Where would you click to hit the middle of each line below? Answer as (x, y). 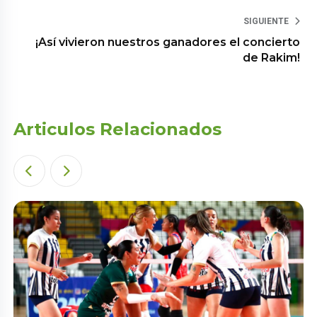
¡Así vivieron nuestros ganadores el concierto (167, 42)
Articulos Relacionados (118, 129)
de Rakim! (271, 57)
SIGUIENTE (266, 21)
